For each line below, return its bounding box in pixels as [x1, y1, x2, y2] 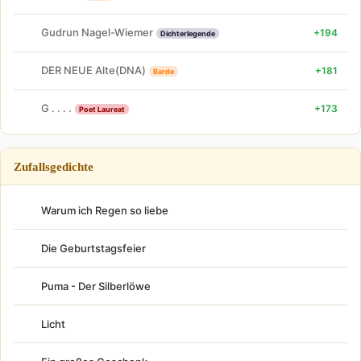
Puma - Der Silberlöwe [41, 279, 151, 293]
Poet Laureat [79, 105, 125, 114]
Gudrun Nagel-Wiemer [41, 26, 153, 39]
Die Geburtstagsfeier [41, 241, 146, 255]
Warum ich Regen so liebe [41, 203, 168, 217]
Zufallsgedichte [14, 159, 93, 173]
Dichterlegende [160, 29, 215, 39]
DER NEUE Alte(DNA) [41, 64, 146, 77]
